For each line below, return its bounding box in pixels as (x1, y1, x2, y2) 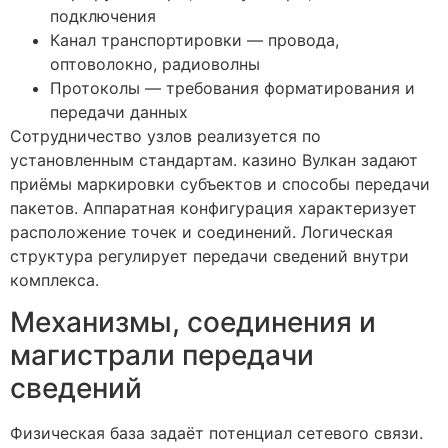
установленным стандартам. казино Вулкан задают (10, 149, 418, 170)
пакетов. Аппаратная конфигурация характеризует (10, 197, 417, 218)
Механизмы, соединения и (10, 304, 376, 339)
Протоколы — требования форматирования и (50, 77, 415, 98)
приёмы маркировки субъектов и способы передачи (10, 173, 430, 194)
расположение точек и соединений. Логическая (10, 221, 393, 242)
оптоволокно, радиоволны (50, 53, 260, 74)
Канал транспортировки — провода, (50, 29, 339, 50)
